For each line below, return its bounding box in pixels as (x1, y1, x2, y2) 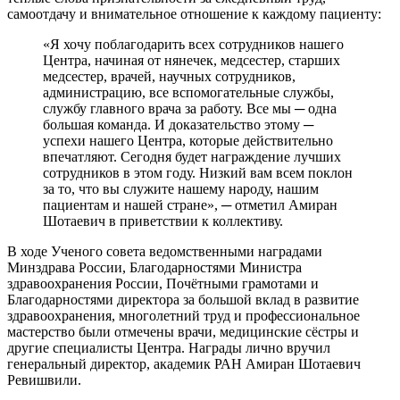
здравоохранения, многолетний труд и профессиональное (7, 308, 360, 323)
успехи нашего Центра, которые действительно (43, 133, 333, 148)
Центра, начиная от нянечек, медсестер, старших (43, 53, 340, 68)
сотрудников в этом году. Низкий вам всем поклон (43, 165, 353, 180)
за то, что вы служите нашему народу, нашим (43, 181, 319, 196)
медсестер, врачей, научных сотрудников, (43, 69, 296, 84)
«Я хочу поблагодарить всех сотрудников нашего (43, 37, 344, 52)
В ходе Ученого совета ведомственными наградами (7, 244, 322, 259)
